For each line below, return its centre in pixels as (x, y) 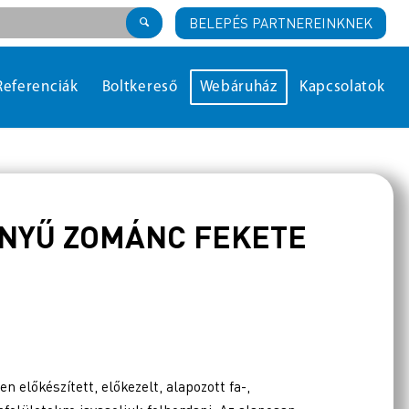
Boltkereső (140, 87)
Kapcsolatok (342, 87)
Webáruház (238, 87)
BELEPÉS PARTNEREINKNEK (281, 23)
